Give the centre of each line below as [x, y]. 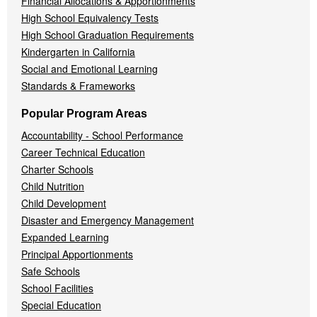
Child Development [64, 203]
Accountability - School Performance [102, 135]
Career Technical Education [83, 152]
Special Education [61, 305]
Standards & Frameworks [78, 86]
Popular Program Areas [84, 114]
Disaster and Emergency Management [108, 220]
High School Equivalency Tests [90, 18]
